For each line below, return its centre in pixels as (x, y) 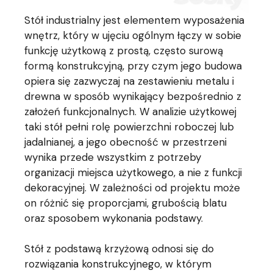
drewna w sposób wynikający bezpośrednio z (133, 97)
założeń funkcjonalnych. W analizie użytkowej (131, 112)
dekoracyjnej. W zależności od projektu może (133, 188)
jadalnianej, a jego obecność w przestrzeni (126, 142)
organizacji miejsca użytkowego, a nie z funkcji (133, 173)
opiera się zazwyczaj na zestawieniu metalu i (129, 81)
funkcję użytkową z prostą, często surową (124, 51)
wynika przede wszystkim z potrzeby (113, 158)
